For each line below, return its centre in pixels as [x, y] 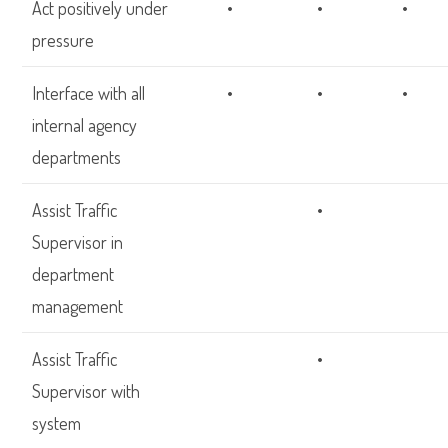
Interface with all [89, 93]
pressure [63, 40]
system [57, 423]
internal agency [85, 125]
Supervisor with [86, 391]
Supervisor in [78, 242]
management [78, 306]
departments [77, 157]
